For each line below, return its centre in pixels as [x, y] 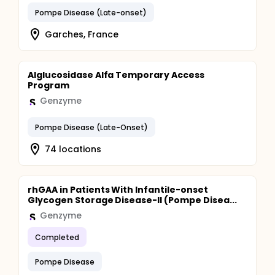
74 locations [73, 149]
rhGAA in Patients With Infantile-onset [118, 190]
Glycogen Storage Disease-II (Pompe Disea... [132, 200]
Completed [57, 237]
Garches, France [82, 34]
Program [48, 85]
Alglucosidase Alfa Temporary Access [116, 75]
